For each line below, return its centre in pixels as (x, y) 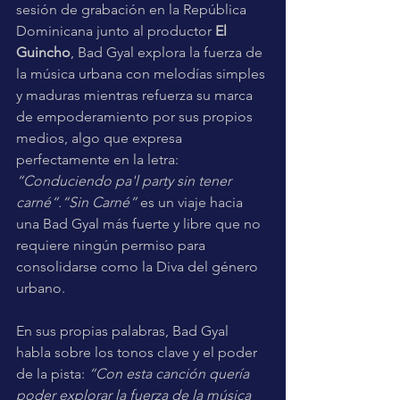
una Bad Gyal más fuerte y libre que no (140, 223)
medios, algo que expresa (101, 137)
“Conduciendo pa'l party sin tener (125, 180)
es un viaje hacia (192, 202)
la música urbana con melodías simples (142, 73)
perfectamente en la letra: (99, 159)
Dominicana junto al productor (116, 30)
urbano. (41, 287)
